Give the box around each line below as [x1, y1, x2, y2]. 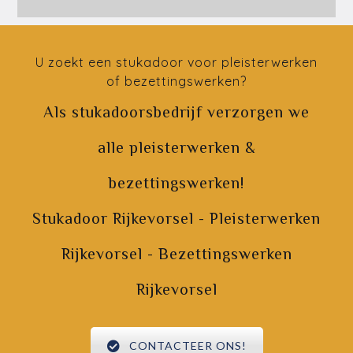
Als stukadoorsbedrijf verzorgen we [43, 103, 310, 121]
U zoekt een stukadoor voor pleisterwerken [35, 54, 318, 70]
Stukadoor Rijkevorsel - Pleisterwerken [32, 210, 321, 227]
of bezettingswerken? [106, 73, 247, 89]
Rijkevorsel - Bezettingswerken [61, 245, 292, 262]
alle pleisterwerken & [97, 139, 256, 156]
